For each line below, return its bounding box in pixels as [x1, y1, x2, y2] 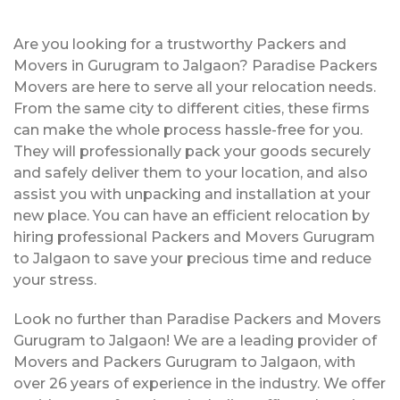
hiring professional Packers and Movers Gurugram [13, 229, 375, 246]
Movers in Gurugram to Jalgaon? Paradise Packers [13, 57, 378, 74]
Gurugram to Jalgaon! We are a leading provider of [13, 332, 377, 349]
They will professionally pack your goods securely [13, 143, 371, 160]
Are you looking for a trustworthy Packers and [13, 36, 346, 53]
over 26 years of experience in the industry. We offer [13, 375, 386, 392]
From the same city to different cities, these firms [13, 100, 370, 117]
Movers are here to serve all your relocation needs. [13, 79, 376, 96]
